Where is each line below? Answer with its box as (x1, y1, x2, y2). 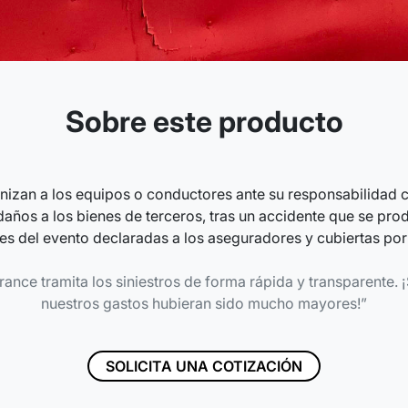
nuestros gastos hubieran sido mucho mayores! (41, 294, 361, 313)
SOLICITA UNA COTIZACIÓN (106, 357, 302, 376)
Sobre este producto (65, 104, 343, 140)
